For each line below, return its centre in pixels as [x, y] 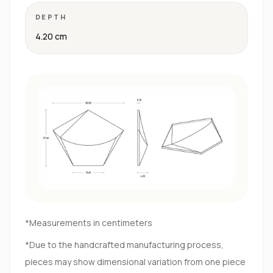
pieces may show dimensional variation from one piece [135, 262]
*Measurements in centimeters [89, 223]
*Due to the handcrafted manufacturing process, [124, 245]
